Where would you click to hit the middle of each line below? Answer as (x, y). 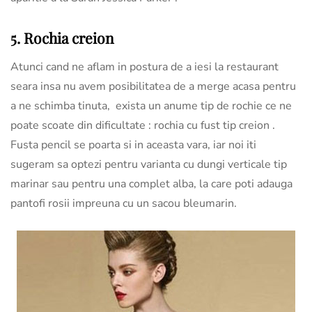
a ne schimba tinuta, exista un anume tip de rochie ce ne (151, 106)
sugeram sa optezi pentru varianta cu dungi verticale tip (149, 164)
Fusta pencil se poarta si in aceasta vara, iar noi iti (133, 145)
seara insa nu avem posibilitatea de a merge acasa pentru (153, 86)
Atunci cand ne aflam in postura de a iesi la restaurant (145, 67)
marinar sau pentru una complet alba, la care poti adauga (151, 184)
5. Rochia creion (62, 37)
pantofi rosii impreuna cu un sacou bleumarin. (124, 203)
